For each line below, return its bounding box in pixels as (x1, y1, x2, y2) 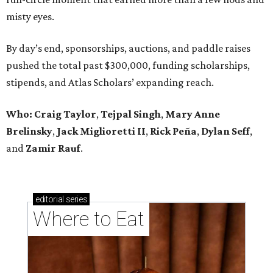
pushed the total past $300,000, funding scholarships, (6, 59, 250, 72)
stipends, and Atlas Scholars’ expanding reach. (6, 76, 214, 89)
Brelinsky (6, 125, 52, 138)
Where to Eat (33, 207, 144, 232)
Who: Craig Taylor (6, 108, 96, 121)
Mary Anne (165, 108, 220, 121)
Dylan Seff (201, 125, 250, 138)
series (63, 194, 88, 205)
